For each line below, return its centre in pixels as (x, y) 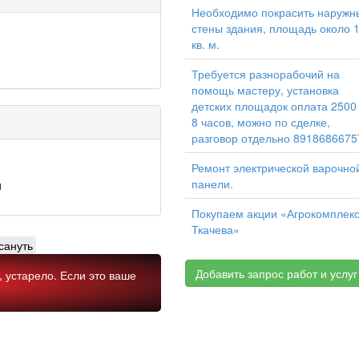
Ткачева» (216, 229)
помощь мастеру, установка (265, 90)
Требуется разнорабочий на (266, 74)
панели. (212, 184)
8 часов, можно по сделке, (261, 122)
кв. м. (206, 44)
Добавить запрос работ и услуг (276, 273)
